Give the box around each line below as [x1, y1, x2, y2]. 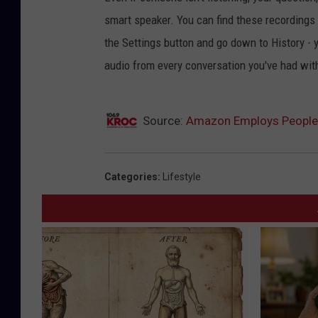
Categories [104, 171, 158, 183]
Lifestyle [163, 171, 201, 183]
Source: [140, 114, 186, 128]
